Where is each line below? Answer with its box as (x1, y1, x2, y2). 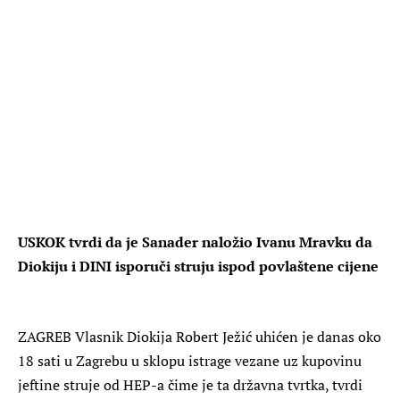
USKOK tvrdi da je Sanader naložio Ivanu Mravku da (18, 231, 372, 252)
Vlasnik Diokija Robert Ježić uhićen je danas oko (75, 326, 381, 346)
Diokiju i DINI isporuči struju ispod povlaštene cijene (18, 255, 379, 276)
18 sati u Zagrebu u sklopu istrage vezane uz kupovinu (18, 350, 362, 371)
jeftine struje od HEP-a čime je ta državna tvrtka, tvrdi (18, 374, 362, 395)
